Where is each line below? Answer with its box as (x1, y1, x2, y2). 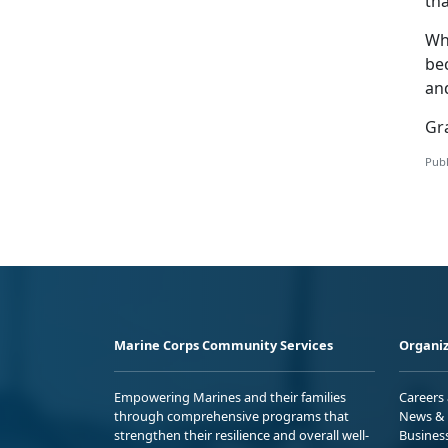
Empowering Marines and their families (114, 387, 346, 406)
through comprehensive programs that (114, 406, 349, 425)
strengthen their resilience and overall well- (114, 425, 369, 444)
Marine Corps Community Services (114, 335, 333, 354)
